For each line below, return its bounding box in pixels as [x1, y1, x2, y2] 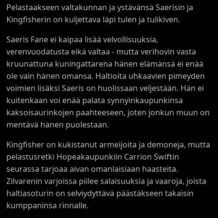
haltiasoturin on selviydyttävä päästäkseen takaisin [6, 187, 194, 199]
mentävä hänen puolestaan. [6, 119, 109, 130]
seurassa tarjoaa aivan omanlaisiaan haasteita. [6, 163, 179, 174]
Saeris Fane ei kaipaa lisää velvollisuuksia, [6, 34, 159, 45]
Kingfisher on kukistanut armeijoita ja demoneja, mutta [6, 139, 211, 150]
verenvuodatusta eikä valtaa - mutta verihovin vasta [6, 46, 197, 57]
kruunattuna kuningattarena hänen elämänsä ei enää [6, 58, 204, 69]
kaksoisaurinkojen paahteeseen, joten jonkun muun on [6, 107, 210, 118]
